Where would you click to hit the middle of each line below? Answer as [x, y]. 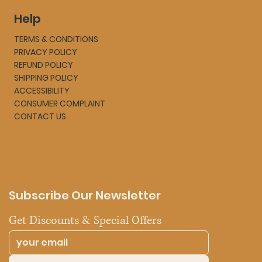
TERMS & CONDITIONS [56, 39]
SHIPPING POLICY [46, 78]
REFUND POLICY [44, 65]
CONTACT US [40, 117]
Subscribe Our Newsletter [85, 196]
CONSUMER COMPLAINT [60, 104]
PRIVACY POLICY [46, 52]
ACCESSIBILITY [42, 91]
